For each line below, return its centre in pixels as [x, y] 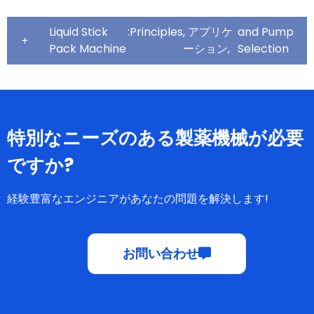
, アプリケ [208, 32]
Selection [264, 48]
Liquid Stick [78, 32]
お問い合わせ [161, 253]
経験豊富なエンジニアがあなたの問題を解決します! [138, 198]
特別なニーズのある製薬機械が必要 [155, 138]
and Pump [266, 32]
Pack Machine [88, 48]
